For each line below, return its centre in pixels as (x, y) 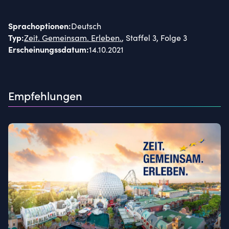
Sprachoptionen (38, 25)
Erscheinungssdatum (47, 49)
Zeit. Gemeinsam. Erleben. (73, 37)
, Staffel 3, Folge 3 (154, 37)
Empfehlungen (45, 95)
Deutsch (86, 26)
